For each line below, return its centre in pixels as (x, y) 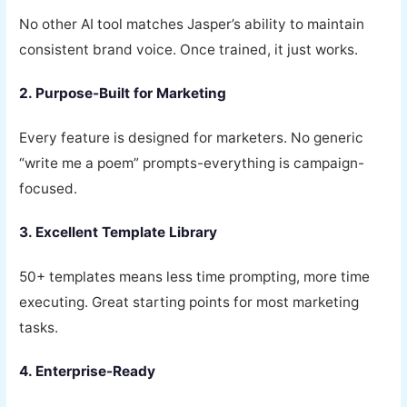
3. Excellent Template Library (119, 233)
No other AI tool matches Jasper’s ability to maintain (192, 24)
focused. (49, 188)
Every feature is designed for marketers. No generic (192, 137)
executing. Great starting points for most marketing (189, 302)
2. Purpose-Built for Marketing (123, 94)
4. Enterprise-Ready (88, 372)
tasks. (39, 327)
